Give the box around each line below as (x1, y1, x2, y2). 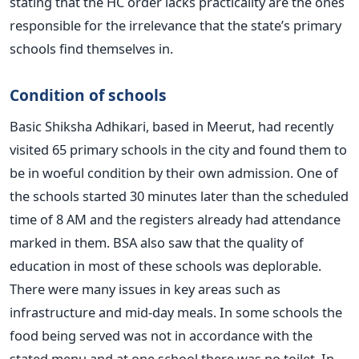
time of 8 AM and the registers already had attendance (10, 209, 341, 228)
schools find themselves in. (10, 38, 173, 58)
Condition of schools (10, 83, 167, 106)
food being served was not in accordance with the (10, 325, 313, 345)
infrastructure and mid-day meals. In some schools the (10, 302, 342, 321)
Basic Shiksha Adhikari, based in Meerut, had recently (10, 116, 333, 135)
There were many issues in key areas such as (10, 279, 280, 298)
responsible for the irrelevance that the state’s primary (10, 15, 341, 34)
